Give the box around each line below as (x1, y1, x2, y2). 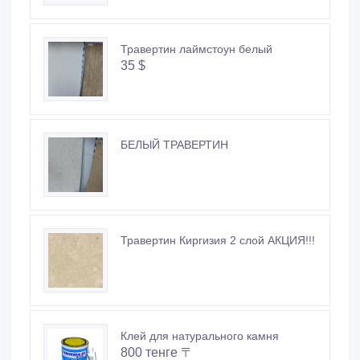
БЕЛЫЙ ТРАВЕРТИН (121, 138, 228, 152)
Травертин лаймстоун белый (121, 43, 272, 56)
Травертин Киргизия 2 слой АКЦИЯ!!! (121, 234, 315, 247)
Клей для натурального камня (121, 329, 279, 343)
